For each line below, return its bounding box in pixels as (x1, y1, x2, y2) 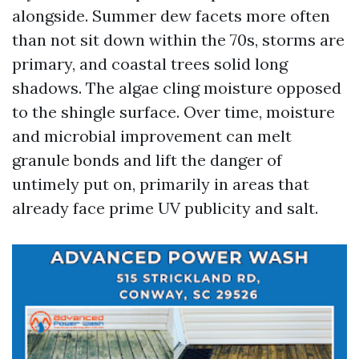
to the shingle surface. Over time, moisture (12, 102, 335, 122)
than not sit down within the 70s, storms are (12, 30, 345, 50)
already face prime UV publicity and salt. (12, 198, 318, 218)
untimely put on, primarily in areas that (12, 174, 309, 194)
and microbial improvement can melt (12, 126, 292, 146)
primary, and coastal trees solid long (12, 54, 288, 74)
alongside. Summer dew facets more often (12, 6, 330, 26)
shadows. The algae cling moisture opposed (12, 78, 341, 98)
